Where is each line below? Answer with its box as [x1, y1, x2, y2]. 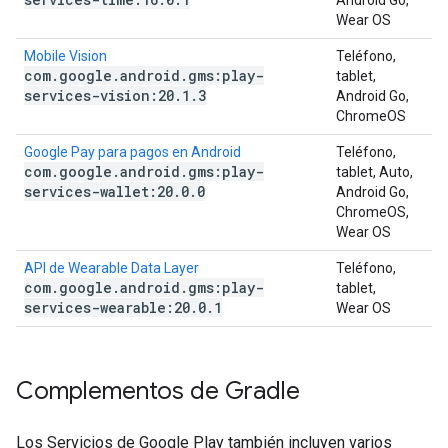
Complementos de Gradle [16, 376, 300, 406]
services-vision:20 [24, 86, 174, 105]
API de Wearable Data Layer [24, 260, 199, 276]
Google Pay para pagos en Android [24, 144, 241, 160]
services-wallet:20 [24, 182, 173, 201]
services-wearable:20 [24, 298, 190, 317]
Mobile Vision [24, 48, 107, 64]
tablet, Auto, [336, 164, 413, 180]
